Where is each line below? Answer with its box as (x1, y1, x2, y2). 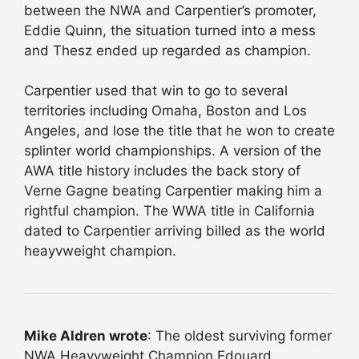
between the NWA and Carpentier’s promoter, (24, 2, 317, 18)
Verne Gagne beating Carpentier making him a (24, 183, 322, 200)
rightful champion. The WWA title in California (24, 203, 315, 220)
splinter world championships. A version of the (24, 143, 321, 159)
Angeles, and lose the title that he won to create (24, 123, 335, 139)
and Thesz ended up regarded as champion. (24, 42, 311, 58)
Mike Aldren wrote (24, 328, 147, 345)
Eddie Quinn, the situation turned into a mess (24, 22, 316, 38)
